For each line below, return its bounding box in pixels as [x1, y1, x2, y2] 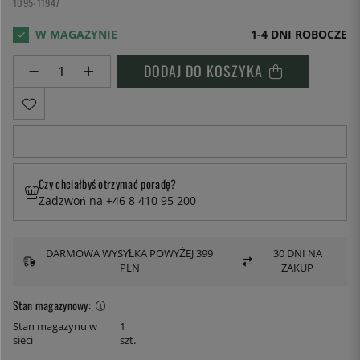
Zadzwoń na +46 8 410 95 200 [39, 193, 196, 209]
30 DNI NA [272, 247, 322, 261]
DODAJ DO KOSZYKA [144, 60, 263, 82]
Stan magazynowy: [13, 296, 92, 313]
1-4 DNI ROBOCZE [251, 27, 347, 43]
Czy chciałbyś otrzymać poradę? [39, 175, 177, 193]
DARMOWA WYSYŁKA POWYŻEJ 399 [46, 247, 214, 261]
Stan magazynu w [13, 319, 97, 333]
